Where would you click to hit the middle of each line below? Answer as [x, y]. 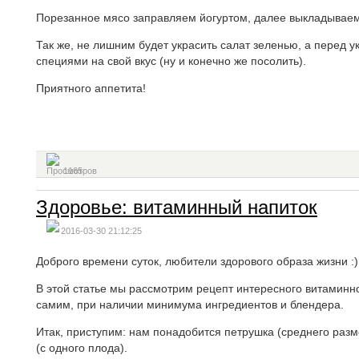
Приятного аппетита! [91, 88]
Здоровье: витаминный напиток [177, 207]
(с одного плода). [82, 348]
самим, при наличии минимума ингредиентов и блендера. [190, 305]
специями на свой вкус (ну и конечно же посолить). [171, 61]
